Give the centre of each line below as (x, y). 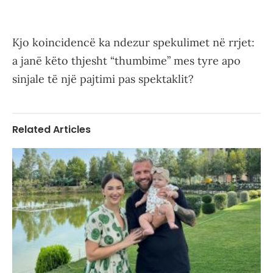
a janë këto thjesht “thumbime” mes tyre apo (126, 61)
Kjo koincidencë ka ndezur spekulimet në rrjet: (133, 43)
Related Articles (51, 130)
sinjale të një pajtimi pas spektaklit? (103, 79)
